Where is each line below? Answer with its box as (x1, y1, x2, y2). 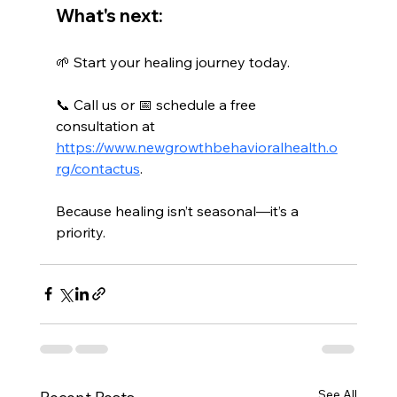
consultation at (55, 116, 159, 135)
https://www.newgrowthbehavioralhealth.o (55, 137, 338, 156)
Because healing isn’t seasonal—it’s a (55, 201, 302, 220)
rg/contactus (55, 159, 140, 177)
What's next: (55, 4, 163, 27)
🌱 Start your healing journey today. (55, 52, 290, 71)
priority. (55, 222, 105, 241)
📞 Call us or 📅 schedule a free (55, 95, 260, 113)
